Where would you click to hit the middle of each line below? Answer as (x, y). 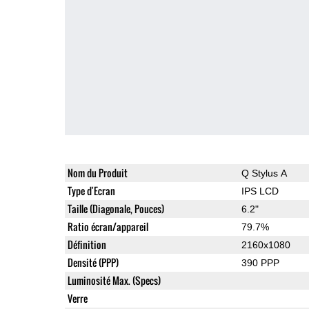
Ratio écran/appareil (108, 226)
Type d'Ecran (91, 190)
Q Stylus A (264, 173)
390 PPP (260, 262)
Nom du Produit (97, 172)
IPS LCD (260, 191)
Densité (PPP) (93, 262)
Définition (87, 244)
